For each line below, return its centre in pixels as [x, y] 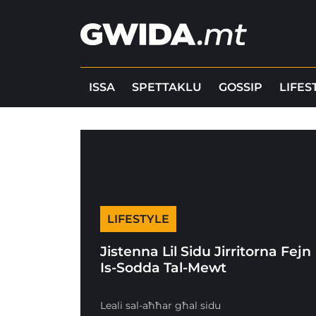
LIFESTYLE [139, 219]
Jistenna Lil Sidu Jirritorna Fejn [206, 251]
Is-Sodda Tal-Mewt [164, 267]
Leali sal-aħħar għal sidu [161, 305]
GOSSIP [241, 87]
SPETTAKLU [167, 87]
